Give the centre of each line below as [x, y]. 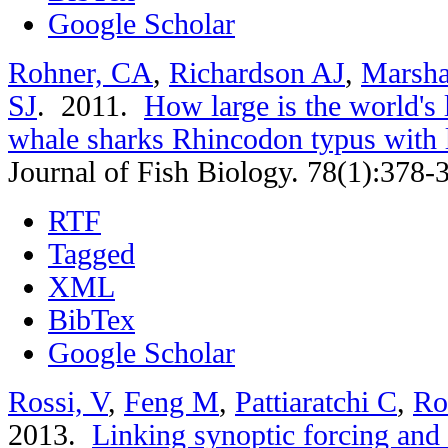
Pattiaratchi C [316, 401]
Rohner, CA [80, 72]
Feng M [171, 401]
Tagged [91, 253]
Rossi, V [58, 401]
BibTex [91, 319]
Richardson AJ [257, 72]
